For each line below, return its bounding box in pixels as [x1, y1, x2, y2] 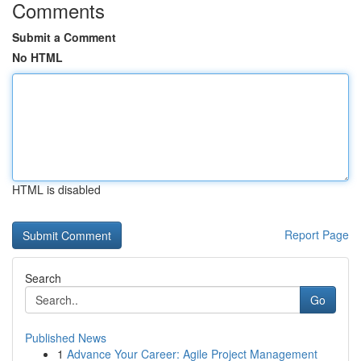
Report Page [284, 226, 349, 243]
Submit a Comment [12, 29, 116, 45]
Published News [25, 330, 106, 346]
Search [25, 270, 61, 286]
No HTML [12, 49, 63, 65]
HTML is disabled [12, 181, 101, 197]
